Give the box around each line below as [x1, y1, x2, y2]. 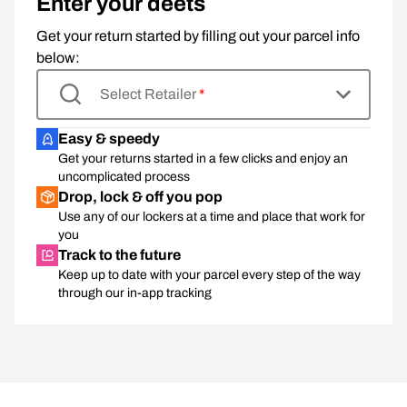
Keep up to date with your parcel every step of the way [58, 268, 361, 282]
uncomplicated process [58, 170, 190, 184]
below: [36, 50, 80, 65]
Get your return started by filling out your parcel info [36, 28, 360, 44]
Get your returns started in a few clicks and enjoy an [58, 152, 348, 165]
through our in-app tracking [58, 286, 212, 300]
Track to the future [58, 247, 181, 263]
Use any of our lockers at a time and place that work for [58, 210, 365, 223]
